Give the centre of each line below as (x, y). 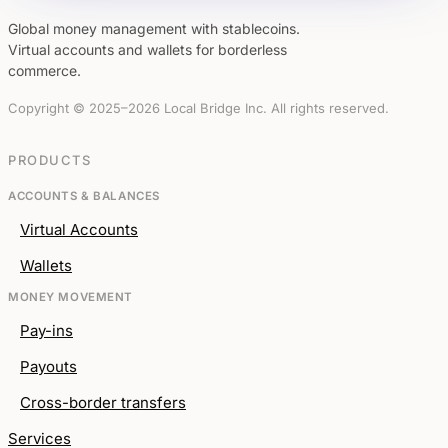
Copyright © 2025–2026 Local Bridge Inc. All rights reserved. (198, 107)
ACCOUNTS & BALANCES (84, 195)
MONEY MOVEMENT (71, 296)
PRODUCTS (50, 159)
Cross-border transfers (103, 402)
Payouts (48, 366)
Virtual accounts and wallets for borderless (147, 49)
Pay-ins (46, 330)
